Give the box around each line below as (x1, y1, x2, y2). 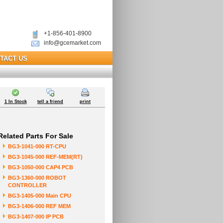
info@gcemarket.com (44, 39, 101, 46)
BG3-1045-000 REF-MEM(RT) (8, 154, 83, 160)
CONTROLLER (8, 182, 47, 188)
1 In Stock (4, 99, 27, 104)
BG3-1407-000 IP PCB (8, 214, 64, 220)
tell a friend (37, 99, 63, 104)
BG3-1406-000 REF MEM (8, 203, 71, 209)
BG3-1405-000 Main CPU (8, 193, 71, 199)
